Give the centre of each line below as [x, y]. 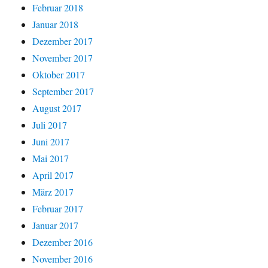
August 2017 [57, 108]
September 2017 [63, 91]
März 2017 [53, 191]
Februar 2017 [58, 208]
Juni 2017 [51, 141]
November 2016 [63, 258]
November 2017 [63, 57]
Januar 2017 [56, 225]
